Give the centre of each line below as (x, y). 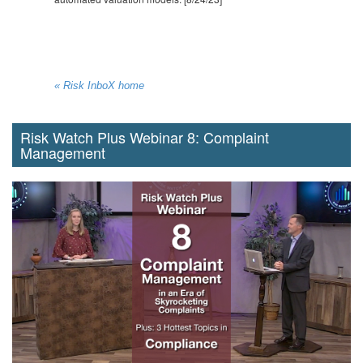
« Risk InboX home (100, 86)
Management (63, 153)
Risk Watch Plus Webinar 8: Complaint (145, 137)
